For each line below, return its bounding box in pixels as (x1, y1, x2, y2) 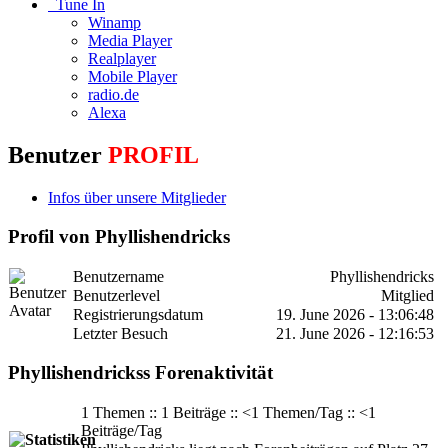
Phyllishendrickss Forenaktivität (8, 362, 273, 384)
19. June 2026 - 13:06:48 (276, 305, 434, 323)
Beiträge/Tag (81, 422, 162, 440)
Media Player (88, 32, 172, 50)
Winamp (88, 14, 141, 32)
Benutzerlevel (73, 286, 160, 304)
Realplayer (88, 50, 156, 68)
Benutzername (73, 267, 164, 285)
